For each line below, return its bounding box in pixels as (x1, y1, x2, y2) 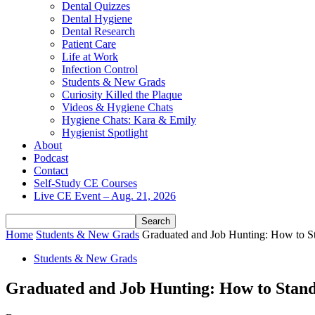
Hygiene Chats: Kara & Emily (62, 114, 196, 126)
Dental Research (62, 25, 135, 37)
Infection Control (62, 63, 138, 75)
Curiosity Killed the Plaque (62, 89, 182, 101)
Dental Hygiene (62, 13, 132, 25)
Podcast (34, 152, 68, 164)
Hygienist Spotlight (62, 127, 148, 139)
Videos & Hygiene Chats (62, 101, 173, 113)
